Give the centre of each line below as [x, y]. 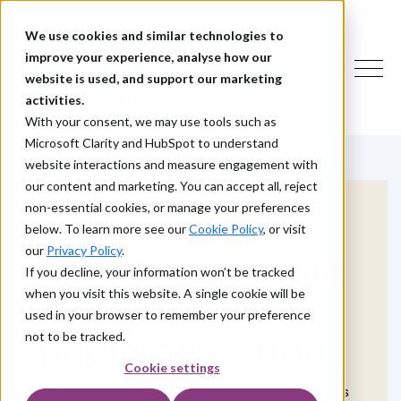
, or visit [285, 229]
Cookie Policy [226, 229]
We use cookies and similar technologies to [154, 35]
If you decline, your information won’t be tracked [160, 272]
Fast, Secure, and [192, 270]
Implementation [182, 349]
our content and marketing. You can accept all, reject [171, 186]
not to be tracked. [75, 336]
